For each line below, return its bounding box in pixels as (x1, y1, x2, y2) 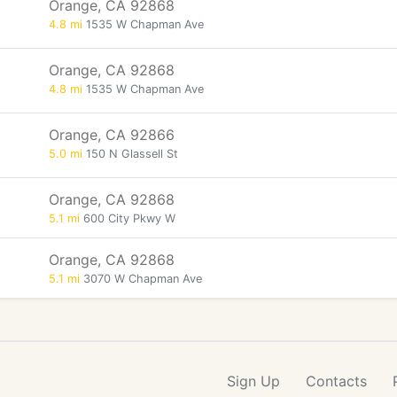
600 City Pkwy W (80, 212, 175, 225)
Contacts (306, 372, 367, 390)
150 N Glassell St (82, 147, 178, 160)
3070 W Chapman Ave (80, 272, 202, 285)
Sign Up (227, 372, 280, 390)
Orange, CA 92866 (49, 126, 175, 144)
